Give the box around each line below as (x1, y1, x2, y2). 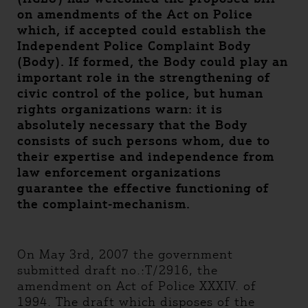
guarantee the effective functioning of (17, 181, 269, 196)
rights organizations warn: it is (17, 102, 223, 117)
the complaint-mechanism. (17, 197, 190, 212)
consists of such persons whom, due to (17, 133, 270, 148)
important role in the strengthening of (17, 70, 270, 85)
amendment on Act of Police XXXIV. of (17, 278, 256, 294)
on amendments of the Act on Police (17, 7, 253, 22)
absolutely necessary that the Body (17, 118, 247, 133)
